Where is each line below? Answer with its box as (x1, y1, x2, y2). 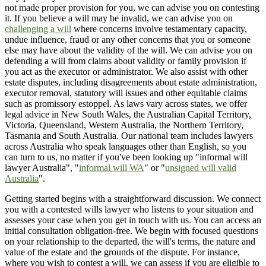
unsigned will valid (165, 163, 236, 173)
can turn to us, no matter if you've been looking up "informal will (5, 152, 248, 163)
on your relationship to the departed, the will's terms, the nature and (5, 236, 255, 247)
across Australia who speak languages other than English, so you (5, 141, 246, 152)
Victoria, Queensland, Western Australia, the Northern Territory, (5, 120, 243, 131)
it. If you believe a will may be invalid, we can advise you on (5, 13, 233, 24)
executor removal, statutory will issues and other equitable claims (5, 88, 247, 99)
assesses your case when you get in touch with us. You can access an (5, 215, 261, 226)
